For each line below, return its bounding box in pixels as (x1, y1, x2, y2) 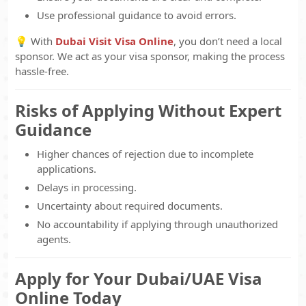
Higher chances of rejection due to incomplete (37, 147, 253, 161)
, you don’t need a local (173, 34, 282, 48)
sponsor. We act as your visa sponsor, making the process (15, 49, 285, 63)
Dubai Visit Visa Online (55, 34, 173, 48)
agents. (37, 232, 71, 246)
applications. (37, 162, 96, 176)
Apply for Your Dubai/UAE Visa (15, 267, 262, 290)
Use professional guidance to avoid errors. (37, 8, 236, 22)
